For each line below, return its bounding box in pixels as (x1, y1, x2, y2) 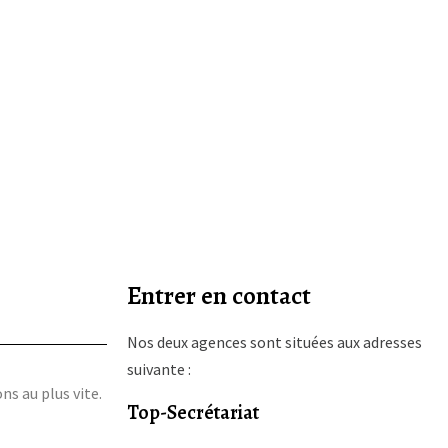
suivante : (126, 359, 191, 379)
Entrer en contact (126, 279, 311, 313)
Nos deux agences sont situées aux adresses (126, 332, 422, 352)
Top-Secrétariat (126, 399, 259, 426)
